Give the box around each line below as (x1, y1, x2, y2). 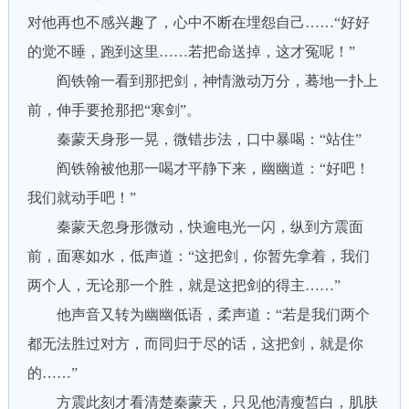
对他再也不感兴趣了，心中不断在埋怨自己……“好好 (26, 15, 370, 30)
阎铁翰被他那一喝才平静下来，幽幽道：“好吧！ (26, 161, 370, 176)
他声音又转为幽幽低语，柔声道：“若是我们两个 (26, 307, 370, 322)
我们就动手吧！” (26, 190, 136, 205)
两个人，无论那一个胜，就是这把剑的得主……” (26, 278, 341, 293)
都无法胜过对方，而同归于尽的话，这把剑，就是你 (26, 336, 363, 351)
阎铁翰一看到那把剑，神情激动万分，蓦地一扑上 (26, 73, 378, 89)
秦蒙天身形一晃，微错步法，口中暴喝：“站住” (26, 131, 362, 147)
